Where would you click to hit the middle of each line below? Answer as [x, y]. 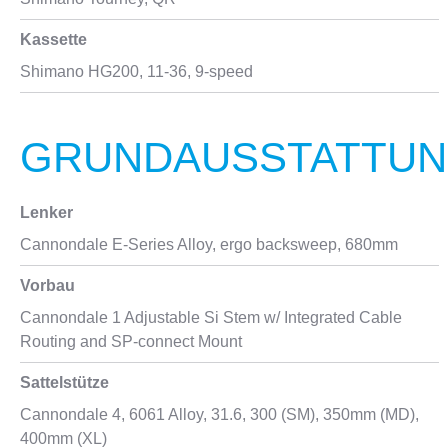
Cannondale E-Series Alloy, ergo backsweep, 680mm [209, 244]
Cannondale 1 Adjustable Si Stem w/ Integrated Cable [211, 317]
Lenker [46, 212]
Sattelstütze [64, 382]
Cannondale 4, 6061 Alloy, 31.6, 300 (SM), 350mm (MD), [219, 414]
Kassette [53, 39]
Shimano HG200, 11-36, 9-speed [136, 71]
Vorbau [47, 285]
